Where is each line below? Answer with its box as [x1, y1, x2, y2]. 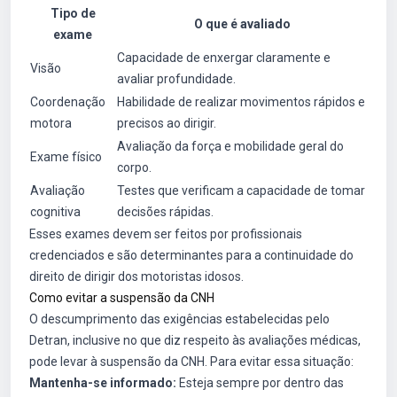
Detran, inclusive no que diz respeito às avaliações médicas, [29, 333, 361, 347]
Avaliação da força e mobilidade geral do [117, 139, 344, 153]
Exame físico [30, 150, 102, 164]
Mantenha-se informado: [29, 376, 176, 390]
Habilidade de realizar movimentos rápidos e [117, 95, 365, 109]
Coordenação [30, 95, 105, 109]
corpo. [117, 160, 152, 175]
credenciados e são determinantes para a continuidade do [29, 248, 354, 262]
